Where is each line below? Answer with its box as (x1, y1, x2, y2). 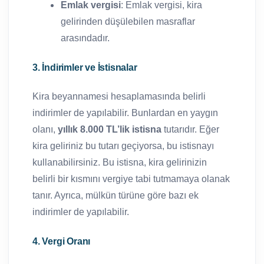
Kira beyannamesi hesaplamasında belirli (32, 91, 206, 101)
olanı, (32, 124, 58, 134)
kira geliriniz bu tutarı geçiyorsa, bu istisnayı (32, 140, 214, 151)
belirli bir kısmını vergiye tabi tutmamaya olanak (32, 173, 230, 184)
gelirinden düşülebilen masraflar (61, 16, 195, 27)
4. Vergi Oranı (32, 236, 91, 246)
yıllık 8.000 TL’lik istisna (58, 124, 161, 134)
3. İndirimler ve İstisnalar (32, 62, 137, 72)
